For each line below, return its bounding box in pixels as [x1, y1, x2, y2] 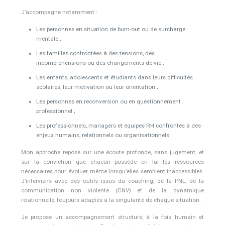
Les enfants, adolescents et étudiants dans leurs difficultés [36, 74, 193, 81]
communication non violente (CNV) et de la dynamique [21, 187, 204, 194]
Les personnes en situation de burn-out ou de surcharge [36, 26, 185, 33]
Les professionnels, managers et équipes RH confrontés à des [36, 122, 201, 130]
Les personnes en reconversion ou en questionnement [36, 98, 181, 105]
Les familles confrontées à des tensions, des [36, 50, 155, 57]
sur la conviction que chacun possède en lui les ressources [21, 158, 204, 166]
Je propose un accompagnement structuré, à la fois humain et [21, 213, 204, 221]
